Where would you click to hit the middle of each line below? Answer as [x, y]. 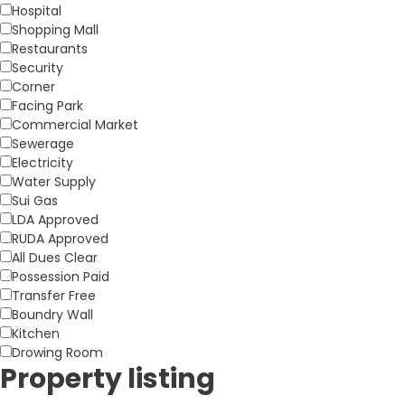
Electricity [42, 162]
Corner [33, 86]
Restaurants [50, 48]
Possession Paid [61, 276]
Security [38, 67]
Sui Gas [35, 200]
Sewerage [43, 143]
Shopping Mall [55, 29]
